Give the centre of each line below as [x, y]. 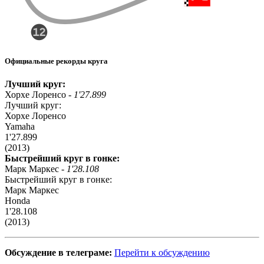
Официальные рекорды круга [56, 61]
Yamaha [20, 127]
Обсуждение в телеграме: [58, 253]
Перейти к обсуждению [162, 253]
